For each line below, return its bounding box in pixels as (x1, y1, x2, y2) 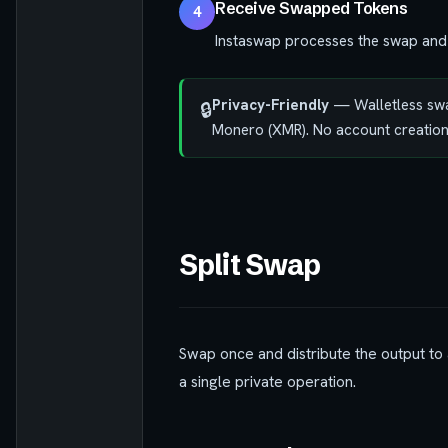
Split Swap (179, 247, 321, 283)
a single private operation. (179, 371, 356, 393)
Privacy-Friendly (212, 95, 329, 116)
